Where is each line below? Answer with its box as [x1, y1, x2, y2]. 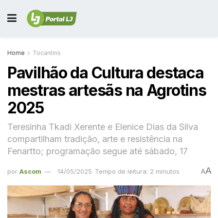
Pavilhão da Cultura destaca [7, 63, 204, 82]
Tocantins [33, 49, 61, 56]
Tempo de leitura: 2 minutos [95, 167, 180, 175]
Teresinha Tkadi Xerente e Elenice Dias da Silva [7, 121, 198, 132]
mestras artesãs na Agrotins [7, 81, 206, 100]
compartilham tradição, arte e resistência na [7, 133, 182, 144]
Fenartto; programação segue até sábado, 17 [7, 145, 188, 156]
